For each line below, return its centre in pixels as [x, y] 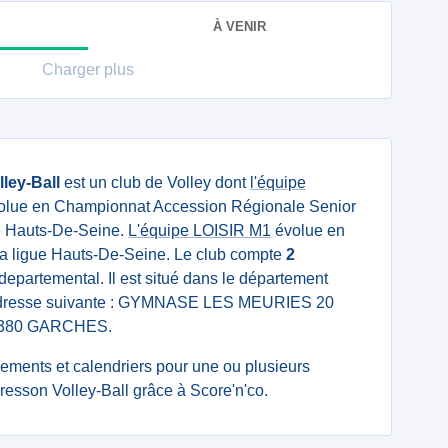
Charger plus [88, 69]
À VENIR [239, 26]
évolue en [308, 230]
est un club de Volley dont [155, 182]
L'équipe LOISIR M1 [199, 230]
